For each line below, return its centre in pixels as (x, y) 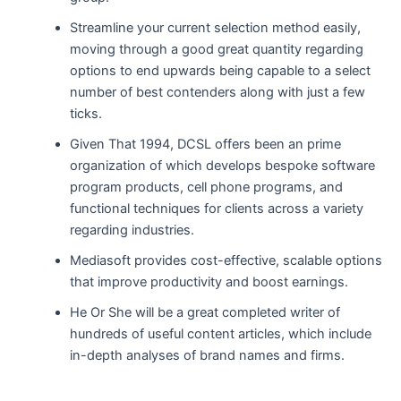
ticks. (86, 114)
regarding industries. (132, 230)
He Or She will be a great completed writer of (205, 313)
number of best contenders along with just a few (218, 93)
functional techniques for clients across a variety (217, 209)
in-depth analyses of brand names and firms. (208, 356)
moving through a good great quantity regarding (217, 50)
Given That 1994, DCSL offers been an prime (206, 145)
